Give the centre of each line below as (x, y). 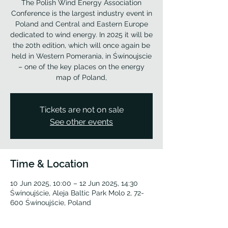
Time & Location (49, 164)
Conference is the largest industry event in (81, 13)
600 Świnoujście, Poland (51, 203)
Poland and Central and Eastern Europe (81, 24)
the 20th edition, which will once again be (81, 45)
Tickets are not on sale (81, 110)
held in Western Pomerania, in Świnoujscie (81, 56)
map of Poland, (81, 77)
